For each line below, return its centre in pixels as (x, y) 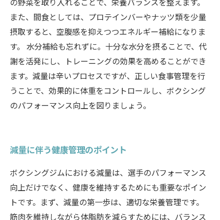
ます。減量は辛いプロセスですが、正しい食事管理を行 (108, 76)
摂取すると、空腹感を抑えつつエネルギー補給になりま (108, 31)
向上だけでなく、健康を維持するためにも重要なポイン (108, 187)
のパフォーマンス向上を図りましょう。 (80, 105)
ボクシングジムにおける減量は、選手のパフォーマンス (108, 172)
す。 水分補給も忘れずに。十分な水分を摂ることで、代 (108, 46)
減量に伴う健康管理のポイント (68, 149)
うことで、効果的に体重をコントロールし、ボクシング (108, 90)
